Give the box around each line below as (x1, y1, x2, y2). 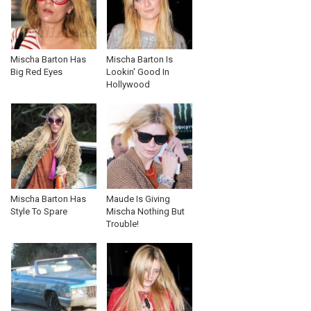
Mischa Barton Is (106, 54, 173, 65)
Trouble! (106, 219, 139, 229)
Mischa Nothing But (106, 206, 185, 217)
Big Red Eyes (10, 67, 62, 77)
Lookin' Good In (106, 67, 169, 77)
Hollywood (106, 79, 150, 90)
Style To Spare (10, 206, 67, 217)
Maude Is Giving (106, 194, 170, 204)
